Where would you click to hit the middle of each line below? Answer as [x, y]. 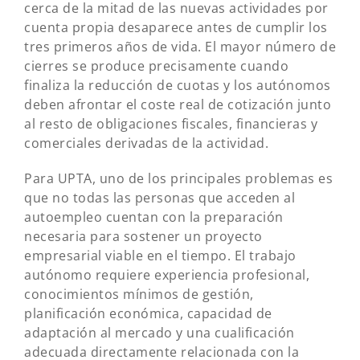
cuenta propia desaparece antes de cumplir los [176, 27]
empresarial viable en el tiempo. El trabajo [160, 256]
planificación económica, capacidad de [148, 313]
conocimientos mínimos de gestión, [139, 294]
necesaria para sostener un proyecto [143, 236]
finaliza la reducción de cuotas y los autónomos [178, 85]
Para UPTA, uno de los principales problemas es [178, 178]
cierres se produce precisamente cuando [156, 66]
